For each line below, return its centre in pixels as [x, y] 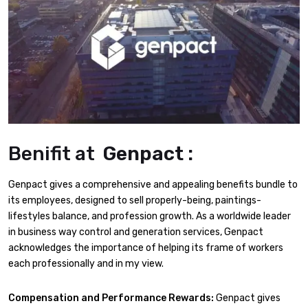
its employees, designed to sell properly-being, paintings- [135, 201]
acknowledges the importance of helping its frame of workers [146, 248]
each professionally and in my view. [86, 264]
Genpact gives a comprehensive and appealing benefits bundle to [153, 185]
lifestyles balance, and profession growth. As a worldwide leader [150, 217]
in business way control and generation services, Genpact [136, 232]
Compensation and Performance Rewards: [111, 298]
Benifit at [52, 154]
